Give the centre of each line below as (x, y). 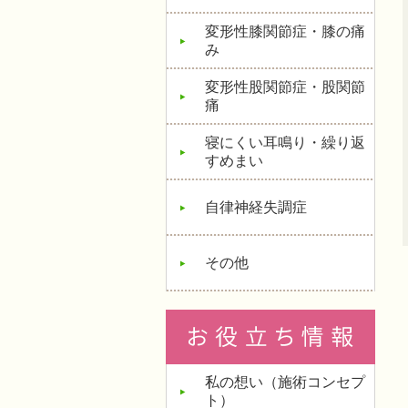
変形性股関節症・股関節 (285, 87)
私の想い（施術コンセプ (285, 382)
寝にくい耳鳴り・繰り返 (285, 143)
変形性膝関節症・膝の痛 (285, 31)
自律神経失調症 (256, 207)
